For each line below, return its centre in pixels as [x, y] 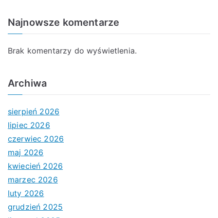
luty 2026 [26, 193]
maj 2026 [26, 152]
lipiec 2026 [29, 125]
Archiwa [27, 83]
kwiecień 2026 [36, 166]
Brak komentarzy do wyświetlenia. [73, 50]
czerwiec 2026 [36, 138]
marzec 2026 [33, 179]
